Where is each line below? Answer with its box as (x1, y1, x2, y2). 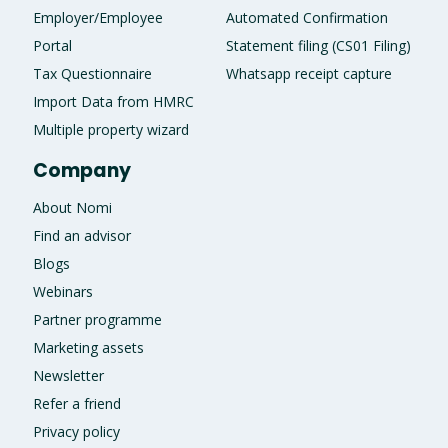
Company (32, 156, 131, 184)
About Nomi (32, 197, 112, 217)
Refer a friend (32, 393, 121, 413)
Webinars (32, 281, 93, 301)
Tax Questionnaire (32, 63, 152, 83)
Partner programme (32, 309, 162, 329)
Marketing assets (32, 337, 144, 357)
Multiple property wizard (32, 119, 189, 139)
